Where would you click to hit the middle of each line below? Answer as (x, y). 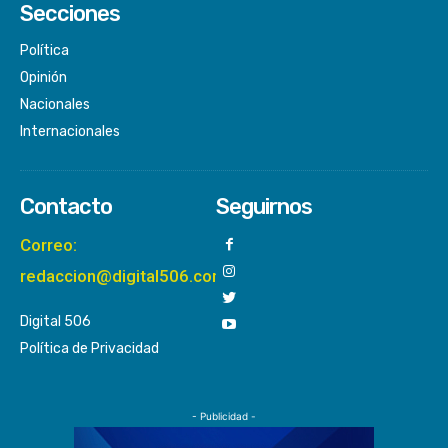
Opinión (43, 77)
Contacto (66, 206)
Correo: (48, 244)
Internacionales (70, 131)
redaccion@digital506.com (123, 275)
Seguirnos (263, 206)
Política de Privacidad (89, 348)
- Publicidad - (224, 415)
